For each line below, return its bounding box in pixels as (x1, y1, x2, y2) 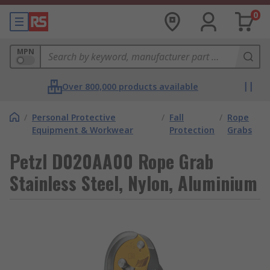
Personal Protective (32, 111, 116, 123)
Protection (169, 124, 215, 136)
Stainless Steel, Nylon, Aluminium (10, 169, 257, 196)
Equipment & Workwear (32, 124, 133, 136)
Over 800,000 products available (62, 81, 198, 92)
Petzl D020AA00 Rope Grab (10, 148, 213, 175)
